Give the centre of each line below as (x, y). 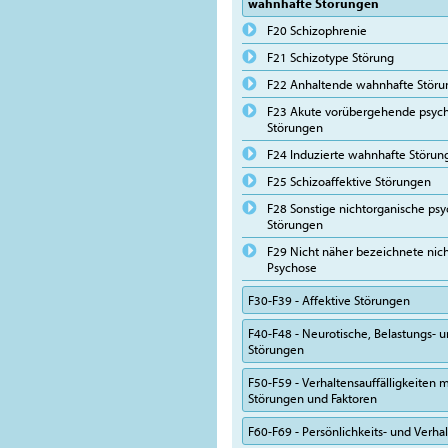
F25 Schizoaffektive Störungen (349, 181)
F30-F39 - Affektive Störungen (329, 300)
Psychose (292, 267)
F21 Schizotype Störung (330, 57)
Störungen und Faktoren (312, 398)
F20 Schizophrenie (317, 30)
